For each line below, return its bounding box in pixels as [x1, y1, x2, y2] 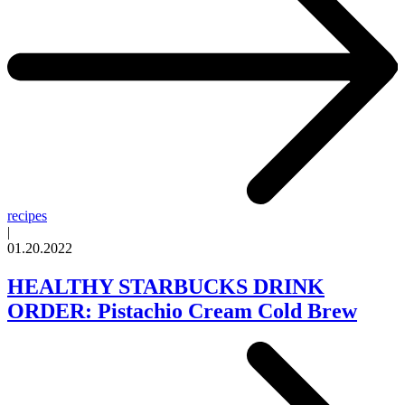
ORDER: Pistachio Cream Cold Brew [7, 298, 357, 323]
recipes [7, 207, 47, 223]
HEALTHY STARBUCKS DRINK [7, 274, 325, 298]
